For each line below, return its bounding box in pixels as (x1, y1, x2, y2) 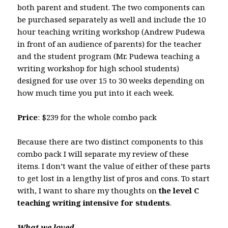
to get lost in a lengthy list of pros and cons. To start (17, 173, 210, 183)
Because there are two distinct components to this (17, 136, 204, 147)
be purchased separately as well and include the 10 (17, 14, 206, 24)
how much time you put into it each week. (17, 87, 175, 98)
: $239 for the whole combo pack (38, 111, 157, 122)
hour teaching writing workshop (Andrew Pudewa (17, 26, 206, 37)
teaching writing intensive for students (17, 197, 170, 208)
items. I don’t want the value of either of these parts (17, 160, 211, 171)
